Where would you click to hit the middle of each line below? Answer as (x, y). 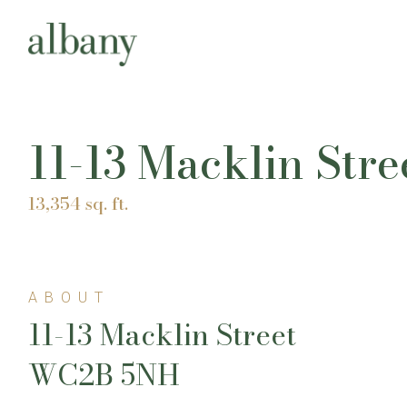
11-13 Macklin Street (162, 334)
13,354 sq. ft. (78, 203)
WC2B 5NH (104, 374)
